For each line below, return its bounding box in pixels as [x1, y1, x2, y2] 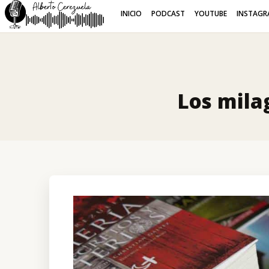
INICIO [121, 8, 142, 19]
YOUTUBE [195, 8, 228, 19]
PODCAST [151, 8, 186, 19]
